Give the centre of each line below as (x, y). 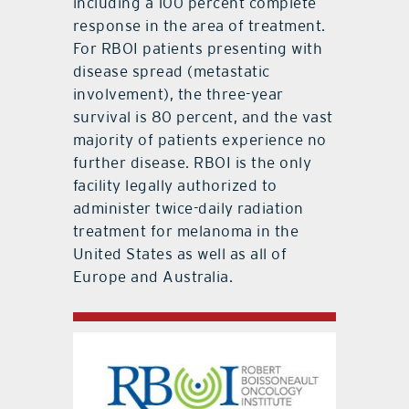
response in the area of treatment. (199, 26)
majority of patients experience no (199, 140)
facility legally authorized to (175, 186)
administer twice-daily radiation (188, 209)
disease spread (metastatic (171, 72)
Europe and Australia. (153, 277)
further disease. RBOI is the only (192, 163)
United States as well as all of (180, 254)
